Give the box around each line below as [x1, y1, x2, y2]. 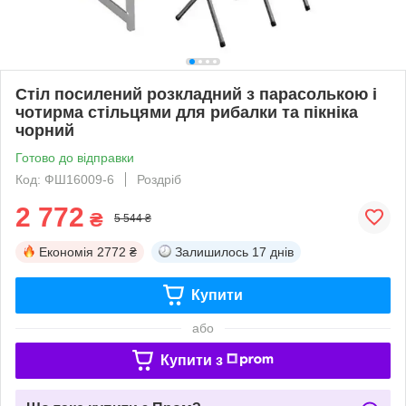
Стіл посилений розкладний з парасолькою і [15, 84, 377, 103]
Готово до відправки [15, 150, 134, 165]
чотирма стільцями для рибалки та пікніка [15, 102, 358, 121]
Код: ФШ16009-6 [15, 171, 114, 187]
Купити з [159, 352, 223, 368]
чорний [15, 121, 74, 140]
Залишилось [175, 244, 248, 259]
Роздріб [137, 171, 181, 187]
